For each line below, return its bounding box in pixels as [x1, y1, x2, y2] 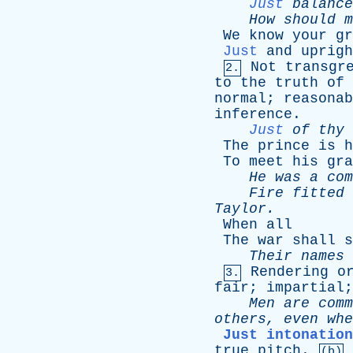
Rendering [251, 264, 329, 280]
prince [258, 138, 310, 154]
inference [214, 106, 292, 122]
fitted [292, 185, 344, 201]
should [284, 12, 336, 28]
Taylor [214, 201, 266, 217]
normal [214, 91, 266, 106]
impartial [266, 280, 344, 295]
